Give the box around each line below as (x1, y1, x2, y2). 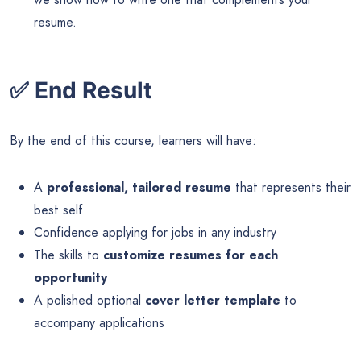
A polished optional (34, 290, 145, 309)
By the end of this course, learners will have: (10, 131, 256, 150)
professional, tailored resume (47, 177, 231, 197)
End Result (35, 77, 152, 105)
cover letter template (145, 290, 280, 309)
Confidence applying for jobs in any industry (34, 222, 276, 242)
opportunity (34, 268, 107, 287)
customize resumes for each (103, 245, 278, 264)
